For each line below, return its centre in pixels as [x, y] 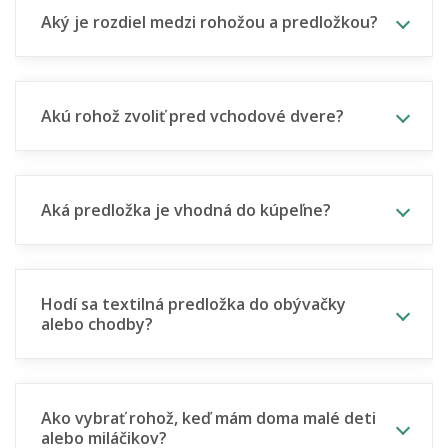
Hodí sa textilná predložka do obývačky [193, 303]
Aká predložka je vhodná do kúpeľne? [186, 209]
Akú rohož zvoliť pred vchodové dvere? [192, 115]
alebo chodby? [97, 323]
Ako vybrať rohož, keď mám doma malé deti [208, 417]
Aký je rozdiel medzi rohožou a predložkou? [209, 21]
